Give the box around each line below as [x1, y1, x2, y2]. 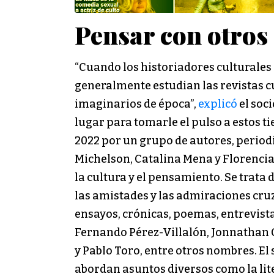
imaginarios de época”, [75, 97, 198, 111]
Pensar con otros [75, 18, 268, 51]
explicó [198, 97, 237, 111]
